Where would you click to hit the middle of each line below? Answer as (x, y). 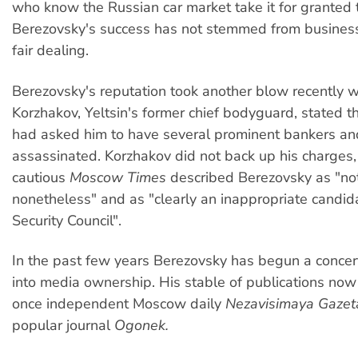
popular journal (63, 326)
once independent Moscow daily (119, 304)
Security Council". (67, 220)
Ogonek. (141, 326)
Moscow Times (118, 177)
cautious (41, 177)
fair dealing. (50, 51)
